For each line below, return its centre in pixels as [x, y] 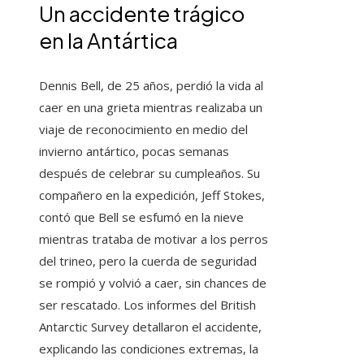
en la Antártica [108, 41]
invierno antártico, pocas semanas [134, 152]
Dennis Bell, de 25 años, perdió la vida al [151, 86]
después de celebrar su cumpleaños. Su [149, 173]
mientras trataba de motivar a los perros [154, 239]
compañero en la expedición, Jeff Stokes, [152, 195]
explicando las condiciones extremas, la [149, 349]
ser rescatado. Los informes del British [147, 305]
